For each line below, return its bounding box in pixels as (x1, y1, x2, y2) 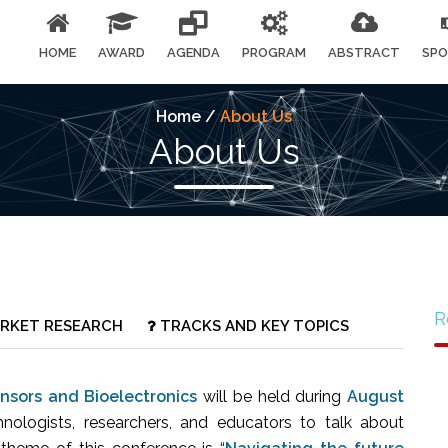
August (347, 387, 404, 406)
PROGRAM (242, 45, 306, 60)
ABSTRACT (328, 45, 400, 60)
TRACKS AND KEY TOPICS (156, 317, 349, 335)
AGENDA (167, 45, 220, 60)
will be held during (197, 387, 347, 406)
